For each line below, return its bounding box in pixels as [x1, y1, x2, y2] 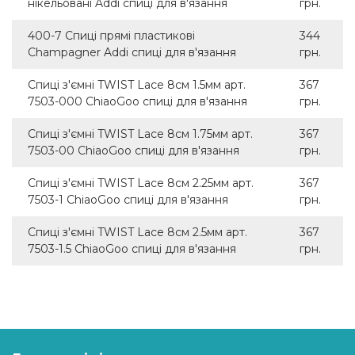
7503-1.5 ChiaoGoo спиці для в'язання [28, 241, 236, 256]
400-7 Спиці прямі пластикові [28, 28, 195, 43]
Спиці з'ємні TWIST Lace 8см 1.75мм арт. [28, 126, 253, 141]
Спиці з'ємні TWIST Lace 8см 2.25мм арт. [28, 175, 254, 190]
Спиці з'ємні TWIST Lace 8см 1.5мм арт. [28, 77, 246, 92]
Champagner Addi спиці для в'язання [28, 44, 236, 59]
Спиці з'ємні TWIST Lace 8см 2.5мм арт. [28, 224, 247, 239]
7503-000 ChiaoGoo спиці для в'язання [28, 94, 247, 109]
